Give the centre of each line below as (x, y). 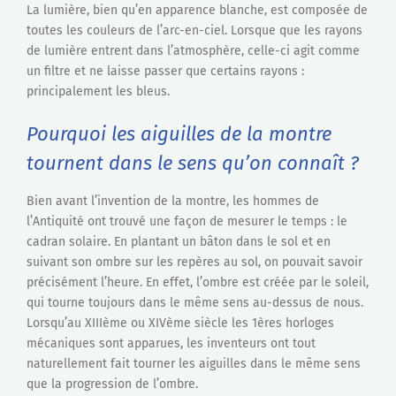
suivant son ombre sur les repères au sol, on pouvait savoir (194, 263)
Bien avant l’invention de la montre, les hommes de (173, 202)
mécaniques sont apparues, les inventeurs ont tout (171, 344)
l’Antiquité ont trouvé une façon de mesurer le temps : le (187, 222)
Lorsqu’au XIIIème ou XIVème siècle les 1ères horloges (180, 324)
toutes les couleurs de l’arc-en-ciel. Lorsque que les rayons (194, 30)
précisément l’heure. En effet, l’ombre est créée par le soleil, (198, 283)
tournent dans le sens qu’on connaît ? (193, 163)
